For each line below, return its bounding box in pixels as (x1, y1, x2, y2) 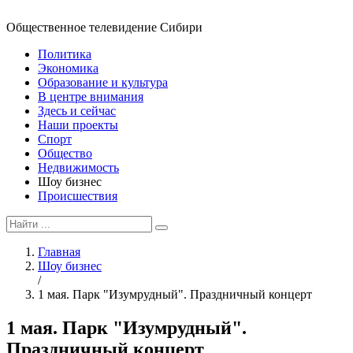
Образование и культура (38, 76, 168, 89)
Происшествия (38, 189, 117, 203)
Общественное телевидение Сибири (6, 20, 203, 34)
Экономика (38, 61, 98, 75)
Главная (38, 245, 80, 258)
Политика (38, 47, 91, 61)
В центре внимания (38, 90, 143, 103)
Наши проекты (38, 118, 118, 132)
